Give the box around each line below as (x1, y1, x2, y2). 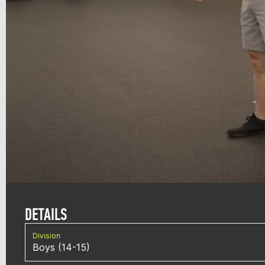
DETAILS (25, 204, 67, 224)
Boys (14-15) (33, 241, 90, 253)
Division (33, 231, 60, 240)
